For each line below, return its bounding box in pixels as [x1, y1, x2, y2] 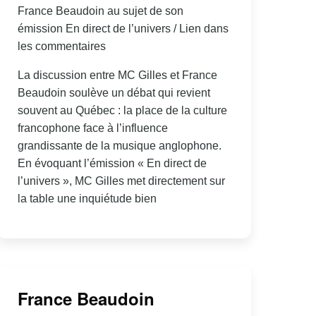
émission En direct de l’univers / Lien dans [17, 22, 229, 35]
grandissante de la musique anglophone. [17, 139, 221, 152]
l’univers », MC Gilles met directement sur [17, 174, 225, 187]
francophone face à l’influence [17, 121, 168, 134]
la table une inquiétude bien [17, 192, 157, 205]
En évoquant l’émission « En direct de [17, 157, 207, 169]
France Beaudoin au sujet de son [17, 4, 183, 17]
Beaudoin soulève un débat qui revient [17, 86, 210, 99]
